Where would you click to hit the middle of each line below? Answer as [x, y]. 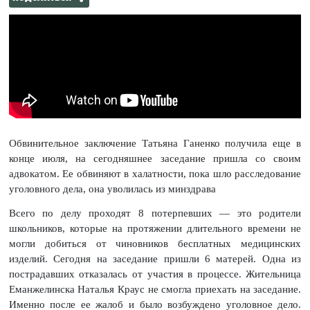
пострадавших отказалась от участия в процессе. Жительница [155, 274]
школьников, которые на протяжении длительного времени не [155, 229]
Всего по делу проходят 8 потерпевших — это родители [155, 213]
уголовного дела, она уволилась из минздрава [112, 189]
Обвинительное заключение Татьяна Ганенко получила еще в [155, 144]
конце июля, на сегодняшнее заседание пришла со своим [155, 159]
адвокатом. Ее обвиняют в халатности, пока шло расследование [155, 174]
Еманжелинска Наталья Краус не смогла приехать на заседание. [155, 290]
